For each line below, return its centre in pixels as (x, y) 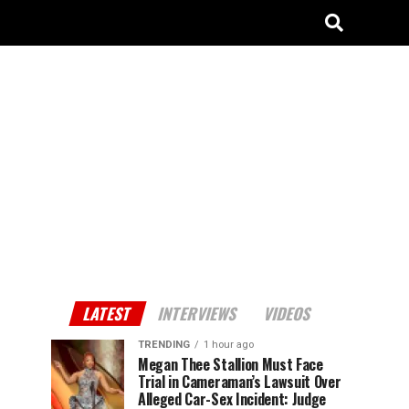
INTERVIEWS (198, 313)
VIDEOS (288, 313)
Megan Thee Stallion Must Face (231, 364)
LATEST (108, 313)
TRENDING (164, 345)
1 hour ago (229, 345)
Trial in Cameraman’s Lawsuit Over (240, 382)
